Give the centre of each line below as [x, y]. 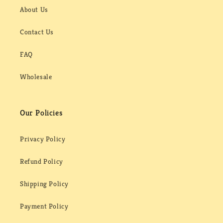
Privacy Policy [43, 139]
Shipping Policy [44, 184]
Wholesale [36, 77]
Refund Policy [42, 162]
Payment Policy [44, 206]
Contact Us [37, 32]
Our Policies [41, 113]
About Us [34, 10]
